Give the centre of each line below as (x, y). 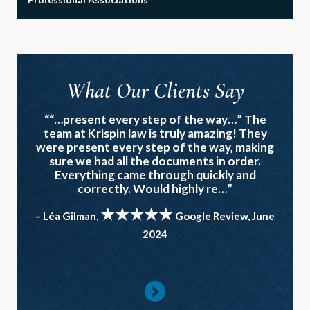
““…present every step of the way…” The (155, 119)
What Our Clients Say (155, 90)
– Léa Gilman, (68, 216)
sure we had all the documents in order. (155, 161)
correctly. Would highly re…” (155, 188)
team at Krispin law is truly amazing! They (155, 133)
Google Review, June (224, 216)
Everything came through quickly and (155, 174)
